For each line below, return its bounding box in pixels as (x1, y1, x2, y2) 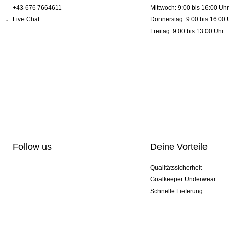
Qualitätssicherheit (150, 164, 202, 172)
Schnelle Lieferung (150, 188, 203, 195)
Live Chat (13, 16, 39, 24)
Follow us (13, 142, 52, 152)
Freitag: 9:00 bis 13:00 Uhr (150, 28, 224, 35)
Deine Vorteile (150, 142, 208, 152)
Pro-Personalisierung (150, 199, 210, 207)
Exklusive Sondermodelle (150, 211, 221, 219)
